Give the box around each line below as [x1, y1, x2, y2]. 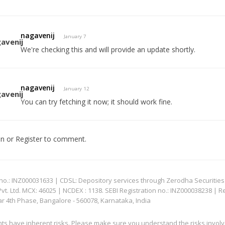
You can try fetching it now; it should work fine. [21, 96, 173, 106]
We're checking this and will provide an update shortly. [21, 44, 196, 54]
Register [15, 134, 42, 144]
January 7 [64, 33, 87, 40]
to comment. [42, 134, 86, 144]
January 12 [64, 85, 90, 92]
